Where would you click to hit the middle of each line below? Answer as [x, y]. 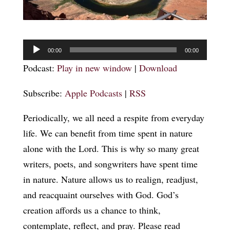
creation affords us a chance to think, [92, 210]
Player [34, 62]
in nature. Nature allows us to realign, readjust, [110, 179]
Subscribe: [44, 93]
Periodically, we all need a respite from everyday [113, 117]
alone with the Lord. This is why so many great [111, 148]
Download [158, 68]
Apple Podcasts [93, 93]
